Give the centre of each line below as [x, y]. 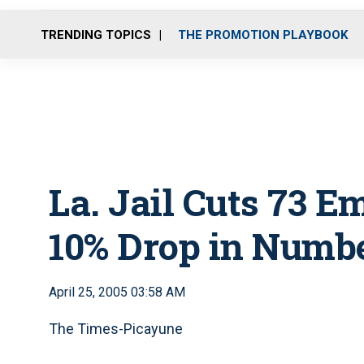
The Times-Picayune [116, 329]
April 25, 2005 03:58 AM [117, 292]
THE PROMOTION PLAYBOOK [263, 35]
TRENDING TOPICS [96, 35]
